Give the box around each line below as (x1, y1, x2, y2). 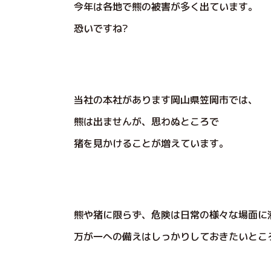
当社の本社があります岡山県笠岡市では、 (74, 93, 258, 106)
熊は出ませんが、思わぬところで (74, 115, 219, 128)
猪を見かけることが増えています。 (74, 137, 229, 150)
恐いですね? (74, 22, 128, 35)
